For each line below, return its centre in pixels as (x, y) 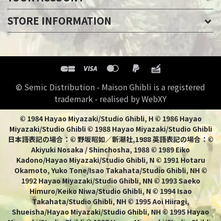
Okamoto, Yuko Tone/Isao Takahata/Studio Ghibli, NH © (110, 170)
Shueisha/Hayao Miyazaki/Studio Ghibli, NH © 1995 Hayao (110, 212)
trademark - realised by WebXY (110, 99)
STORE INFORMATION (59, 21)
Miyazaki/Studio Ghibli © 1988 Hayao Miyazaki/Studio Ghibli (110, 129)
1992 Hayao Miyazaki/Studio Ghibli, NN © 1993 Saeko (110, 181)
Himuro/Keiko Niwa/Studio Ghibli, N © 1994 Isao (110, 191)
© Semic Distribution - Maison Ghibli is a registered (110, 87)
